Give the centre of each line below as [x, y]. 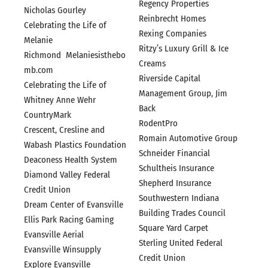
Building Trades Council [182, 213]
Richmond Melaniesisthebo [75, 55]
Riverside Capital [169, 79]
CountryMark [48, 115]
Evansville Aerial [54, 234]
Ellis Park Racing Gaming [69, 219]
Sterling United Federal [180, 243]
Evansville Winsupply [63, 249]
